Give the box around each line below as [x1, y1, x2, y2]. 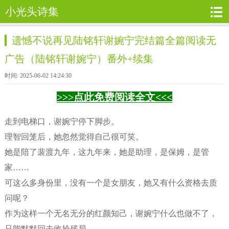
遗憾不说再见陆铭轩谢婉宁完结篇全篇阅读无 [11, 35, 216, 46]
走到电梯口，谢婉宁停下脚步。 [4, 117, 119, 126]
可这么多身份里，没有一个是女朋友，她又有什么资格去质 [4, 178, 217, 187]
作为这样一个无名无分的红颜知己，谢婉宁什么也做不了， [4, 209, 217, 218]
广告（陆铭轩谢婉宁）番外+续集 [4, 53, 153, 64]
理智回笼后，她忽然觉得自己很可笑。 [4, 132, 144, 141]
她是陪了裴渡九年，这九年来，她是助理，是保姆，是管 [4, 148, 209, 156]
